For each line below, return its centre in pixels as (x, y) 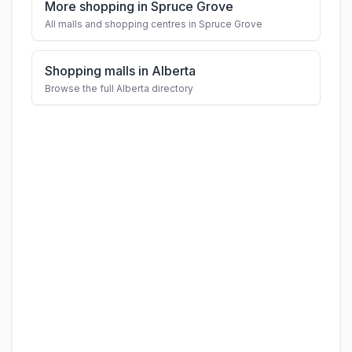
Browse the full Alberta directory (119, 88)
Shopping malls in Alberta (120, 71)
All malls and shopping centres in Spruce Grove (154, 24)
